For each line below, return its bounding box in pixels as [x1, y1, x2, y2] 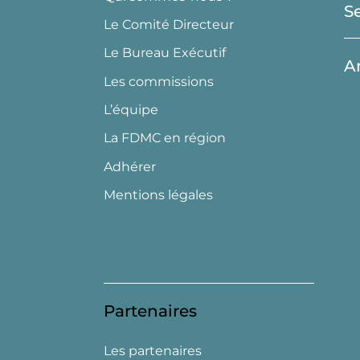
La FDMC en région [104, 130, 227, 146]
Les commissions [104, 73, 215, 89]
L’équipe [104, 102, 159, 118]
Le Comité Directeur [104, 16, 235, 32]
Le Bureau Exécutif [104, 45, 227, 61]
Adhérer [104, 158, 157, 174]
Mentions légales [104, 187, 214, 203]
